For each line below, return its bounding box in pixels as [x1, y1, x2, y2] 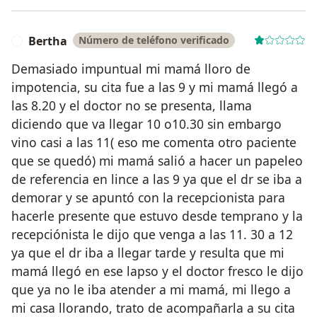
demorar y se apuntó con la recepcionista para [11, 188, 285, 206]
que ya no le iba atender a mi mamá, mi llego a [11, 280, 291, 298]
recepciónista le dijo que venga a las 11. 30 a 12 [11, 225, 293, 243]
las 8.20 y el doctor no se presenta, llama [11, 96, 252, 114]
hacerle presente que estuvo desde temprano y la [11, 207, 303, 224]
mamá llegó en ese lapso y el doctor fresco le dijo [11, 262, 304, 279]
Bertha [28, 33, 67, 49]
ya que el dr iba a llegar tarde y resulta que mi [11, 243, 284, 261]
